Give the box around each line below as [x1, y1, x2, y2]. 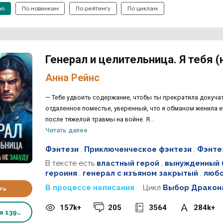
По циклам [127, 5, 158, 12]
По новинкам [21, 5, 59, 12]
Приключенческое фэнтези [84, 144, 192, 154]
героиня [45, 169, 77, 178]
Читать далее [45, 126, 88, 134]
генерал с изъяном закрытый [82, 169, 198, 178]
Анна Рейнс [45, 71, 100, 84]
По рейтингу [75, 5, 111, 12]
